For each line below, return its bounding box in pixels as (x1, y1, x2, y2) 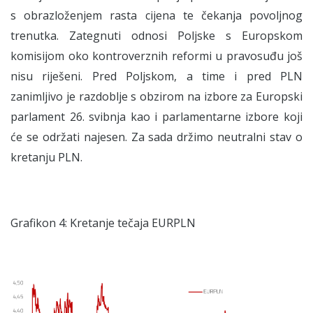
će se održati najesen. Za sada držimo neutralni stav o (10, 129, 303, 145)
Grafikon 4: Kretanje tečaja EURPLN (10, 215, 196, 231)
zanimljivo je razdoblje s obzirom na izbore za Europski (10, 89, 303, 105)
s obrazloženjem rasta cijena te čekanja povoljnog (10, 8, 303, 24)
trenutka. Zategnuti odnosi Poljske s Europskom (10, 28, 303, 44)
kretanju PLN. (10, 150, 82, 166)
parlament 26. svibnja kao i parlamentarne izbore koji (10, 109, 303, 125)
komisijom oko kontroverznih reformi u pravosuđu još (10, 48, 303, 64)
